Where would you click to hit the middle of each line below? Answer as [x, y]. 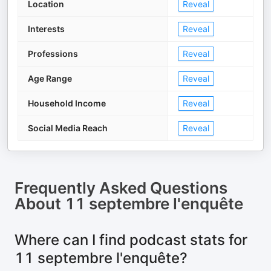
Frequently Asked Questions [121, 188]
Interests [46, 29]
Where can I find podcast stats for [131, 240]
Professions [53, 54]
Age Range [50, 78]
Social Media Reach [68, 128]
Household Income [67, 103]
